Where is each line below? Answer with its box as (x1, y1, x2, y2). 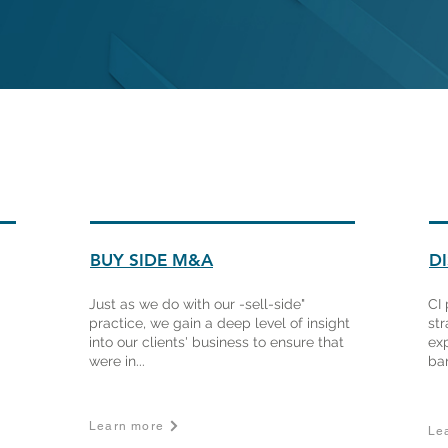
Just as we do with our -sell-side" (89, 296, 305, 312)
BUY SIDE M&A (90, 250, 213, 270)
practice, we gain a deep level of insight (89, 315, 350, 331)
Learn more (89, 419, 164, 433)
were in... (89, 353, 145, 369)
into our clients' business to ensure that (89, 334, 344, 350)
